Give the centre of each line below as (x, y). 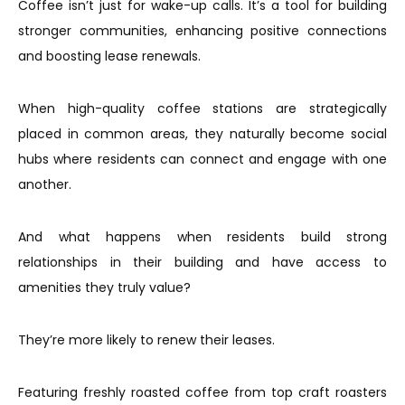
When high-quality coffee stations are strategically (202, 109)
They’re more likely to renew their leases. (146, 340)
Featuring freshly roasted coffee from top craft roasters (202, 393)
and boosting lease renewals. (109, 57)
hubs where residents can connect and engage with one (202, 160)
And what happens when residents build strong (202, 237)
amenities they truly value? (106, 288)
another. (47, 185)
